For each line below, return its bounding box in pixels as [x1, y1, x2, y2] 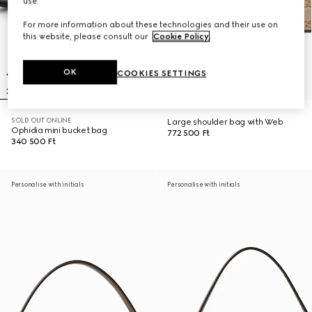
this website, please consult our [23, 31, 150, 42]
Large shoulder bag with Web [167, 117, 283, 127]
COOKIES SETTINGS [117, 68, 207, 79]
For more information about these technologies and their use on [23, 19, 279, 30]
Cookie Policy [153, 31, 210, 42]
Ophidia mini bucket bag [11, 125, 107, 135]
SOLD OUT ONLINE [11, 116, 71, 124]
